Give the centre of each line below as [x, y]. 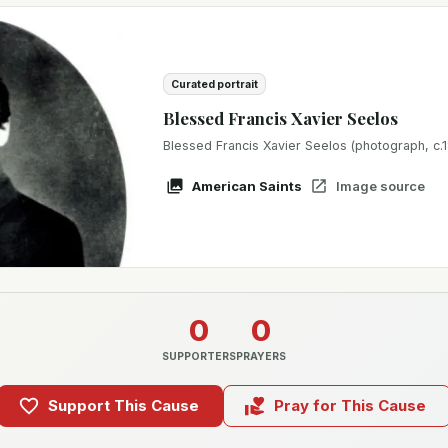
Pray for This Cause [349, 405]
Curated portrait [214, 84]
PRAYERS [261, 356]
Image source [380, 186]
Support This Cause [123, 405]
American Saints [247, 186]
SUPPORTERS [199, 356]
